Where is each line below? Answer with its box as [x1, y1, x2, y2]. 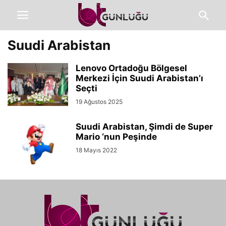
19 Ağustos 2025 [76, 98, 123, 105]
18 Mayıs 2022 [76, 146, 117, 154]
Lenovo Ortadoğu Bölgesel [76, 63, 187, 73]
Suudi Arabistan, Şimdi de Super [76, 122, 213, 132]
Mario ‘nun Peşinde [76, 132, 157, 142]
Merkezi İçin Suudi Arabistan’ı [76, 73, 203, 83]
